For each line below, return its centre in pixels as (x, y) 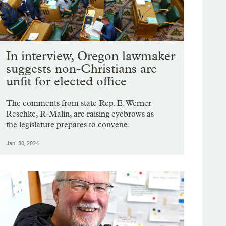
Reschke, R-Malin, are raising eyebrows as (80, 114)
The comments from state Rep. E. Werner (79, 103)
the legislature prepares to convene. (68, 125)
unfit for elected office (67, 81)
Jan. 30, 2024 (23, 144)
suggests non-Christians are (82, 69)
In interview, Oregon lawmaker (91, 56)
